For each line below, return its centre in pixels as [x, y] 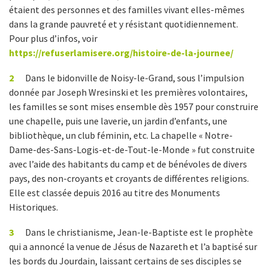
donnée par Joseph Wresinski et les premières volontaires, [128, 92]
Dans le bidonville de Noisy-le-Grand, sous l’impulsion [134, 78]
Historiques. [33, 207]
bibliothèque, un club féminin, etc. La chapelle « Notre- [121, 135]
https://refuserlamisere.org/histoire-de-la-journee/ [121, 53]
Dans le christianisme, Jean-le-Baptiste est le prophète [138, 232]
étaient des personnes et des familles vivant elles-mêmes [127, 10]
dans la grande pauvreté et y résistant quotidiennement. [124, 24]
